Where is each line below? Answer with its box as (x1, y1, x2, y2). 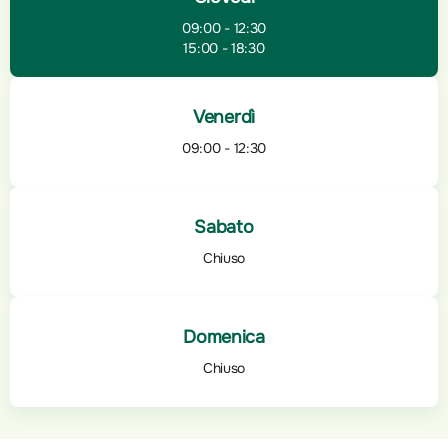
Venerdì (193, 105, 255, 128)
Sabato (194, 215, 254, 238)
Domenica (183, 325, 265, 348)
